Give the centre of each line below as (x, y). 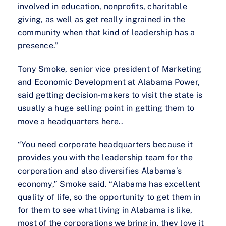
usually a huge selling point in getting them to (106, 108)
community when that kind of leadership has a (106, 33)
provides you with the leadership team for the (105, 158)
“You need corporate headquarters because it (105, 145)
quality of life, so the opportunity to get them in (109, 197)
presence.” (38, 46)
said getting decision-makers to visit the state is (110, 95)
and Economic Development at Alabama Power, (109, 82)
